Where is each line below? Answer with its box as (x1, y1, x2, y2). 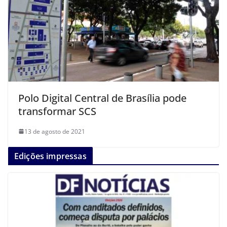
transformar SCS (18, 104, 96, 118)
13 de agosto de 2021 (24, 127, 85, 136)
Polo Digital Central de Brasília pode (18, 91, 186, 105)
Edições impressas (14, 150, 87, 162)
